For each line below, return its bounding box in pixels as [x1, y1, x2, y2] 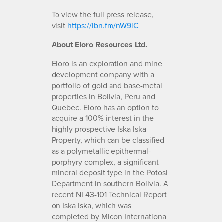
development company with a [52, 68, 154, 80]
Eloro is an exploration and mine [52, 57, 162, 69]
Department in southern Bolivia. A [52, 177, 168, 189]
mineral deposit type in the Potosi [52, 166, 167, 178]
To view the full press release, [52, 8, 154, 20]
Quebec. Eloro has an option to [52, 101, 159, 112]
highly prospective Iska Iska [52, 123, 146, 134]
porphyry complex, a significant [52, 156, 159, 167]
